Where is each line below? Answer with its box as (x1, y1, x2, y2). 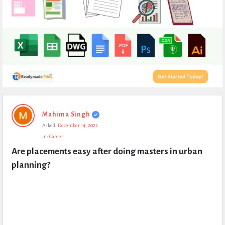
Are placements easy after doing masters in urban (12, 147, 202, 156)
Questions (2, 143, 40, 152)
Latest (2, 128, 25, 137)
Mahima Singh (42, 111, 90, 118)
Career (49, 134, 63, 139)
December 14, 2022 (58, 123, 98, 128)
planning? (12, 160, 50, 170)
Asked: (42, 123, 57, 128)
